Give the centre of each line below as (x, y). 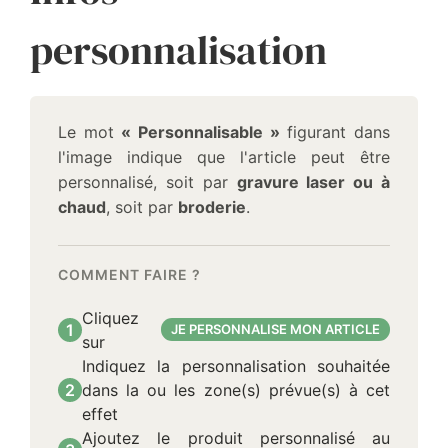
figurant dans (335, 132)
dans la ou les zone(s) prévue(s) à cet (236, 389)
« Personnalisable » (200, 132)
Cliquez (110, 317)
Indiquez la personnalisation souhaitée (236, 365)
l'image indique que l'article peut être (224, 157)
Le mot (90, 132)
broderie (212, 207)
